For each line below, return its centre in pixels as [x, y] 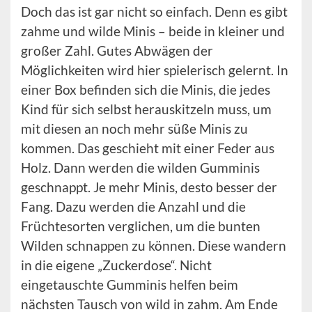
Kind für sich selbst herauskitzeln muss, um [146, 109]
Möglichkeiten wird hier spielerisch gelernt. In [155, 70]
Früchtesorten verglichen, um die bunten [141, 226]
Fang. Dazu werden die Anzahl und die [133, 207]
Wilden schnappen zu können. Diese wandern [154, 246]
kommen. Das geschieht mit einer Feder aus [148, 148]
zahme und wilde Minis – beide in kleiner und [153, 31]
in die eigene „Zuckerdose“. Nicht [116, 265]
